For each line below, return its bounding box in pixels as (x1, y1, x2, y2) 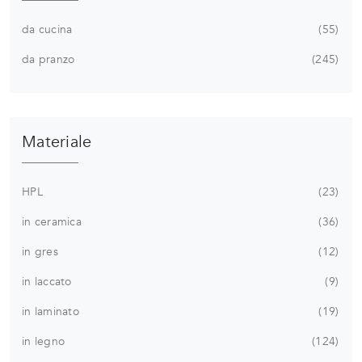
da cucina (22, 21, 73, 37)
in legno (22, 333, 65, 349)
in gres (22, 243, 58, 259)
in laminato (22, 303, 79, 319)
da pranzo (22, 51, 75, 67)
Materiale (22, 130, 92, 153)
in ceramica (22, 213, 82, 229)
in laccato (22, 273, 72, 289)
